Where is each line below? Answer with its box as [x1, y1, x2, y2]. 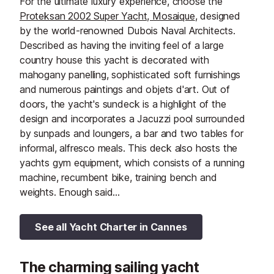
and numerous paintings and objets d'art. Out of [20, 83, 230, 95]
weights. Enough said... [20, 185, 120, 198]
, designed [194, 9, 240, 22]
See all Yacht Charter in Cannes [35, 220, 187, 233]
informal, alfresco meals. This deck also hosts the [20, 141, 238, 154]
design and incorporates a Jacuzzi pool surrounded [20, 112, 245, 125]
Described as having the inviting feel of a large [20, 39, 224, 51]
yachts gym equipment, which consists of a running [20, 156, 245, 169]
